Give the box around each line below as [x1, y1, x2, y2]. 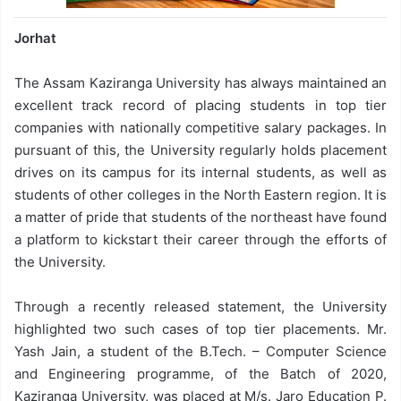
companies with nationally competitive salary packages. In [14, 118, 387, 136]
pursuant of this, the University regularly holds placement [14, 141, 387, 158]
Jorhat [14, 29, 56, 47]
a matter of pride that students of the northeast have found [14, 208, 387, 226]
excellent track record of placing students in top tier [14, 96, 387, 114]
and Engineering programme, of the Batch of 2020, [14, 364, 387, 382]
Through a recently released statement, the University [14, 297, 387, 315]
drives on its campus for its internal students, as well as [14, 163, 387, 181]
